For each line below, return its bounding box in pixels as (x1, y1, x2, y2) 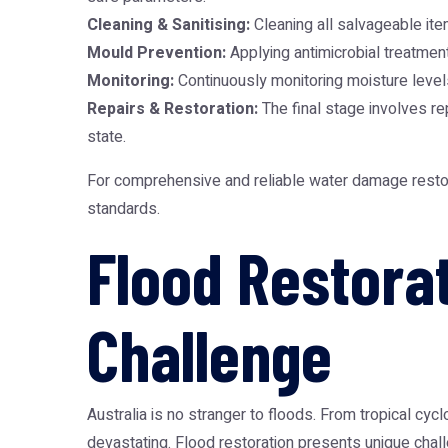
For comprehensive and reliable (87, 169, 309, 193)
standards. (87, 197, 160, 221)
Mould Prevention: (87, 41, 226, 65)
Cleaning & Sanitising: (87, 13, 250, 37)
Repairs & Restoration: (87, 97, 258, 121)
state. (87, 125, 126, 149)
